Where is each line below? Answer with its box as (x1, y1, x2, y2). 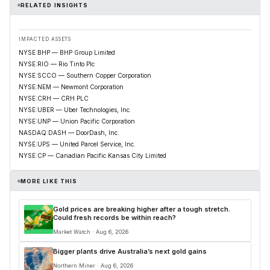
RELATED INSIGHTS (20, 1, 89, 8)
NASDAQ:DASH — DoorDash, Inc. (19, 129, 119, 136)
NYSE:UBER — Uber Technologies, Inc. (19, 106, 131, 113)
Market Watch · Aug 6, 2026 (53, 228, 128, 235)
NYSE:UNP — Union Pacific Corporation (19, 118, 135, 125)
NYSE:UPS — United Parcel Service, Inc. (19, 140, 136, 148)
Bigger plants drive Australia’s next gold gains (53, 247, 207, 256)
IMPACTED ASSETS (19, 36, 72, 42)
